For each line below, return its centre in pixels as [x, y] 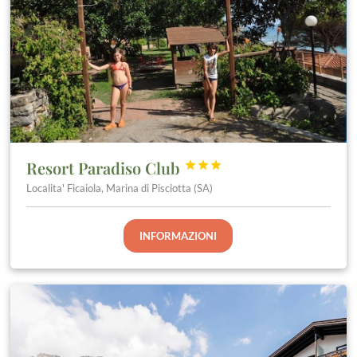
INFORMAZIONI [178, 236]
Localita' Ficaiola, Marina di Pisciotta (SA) [120, 188]
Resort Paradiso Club [106, 168]
